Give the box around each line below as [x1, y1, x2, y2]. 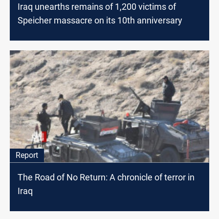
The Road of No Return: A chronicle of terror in [18, 172, 195, 182]
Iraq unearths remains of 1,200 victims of [18, 1, 176, 12]
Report [16, 150, 38, 160]
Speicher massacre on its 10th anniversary [18, 15, 182, 26]
